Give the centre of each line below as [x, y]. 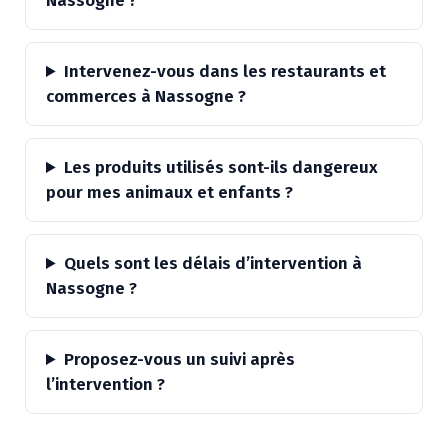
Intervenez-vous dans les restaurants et [225, 71]
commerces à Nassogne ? [146, 96]
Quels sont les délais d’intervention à [213, 263]
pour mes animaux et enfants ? [169, 192]
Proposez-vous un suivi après [180, 359]
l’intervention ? [105, 384]
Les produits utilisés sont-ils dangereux [221, 167]
